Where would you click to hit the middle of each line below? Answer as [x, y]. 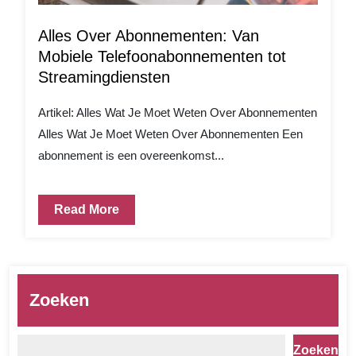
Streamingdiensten [104, 77]
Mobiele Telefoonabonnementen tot [162, 57]
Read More [87, 210]
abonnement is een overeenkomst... [131, 156]
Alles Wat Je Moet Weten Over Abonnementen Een [170, 134]
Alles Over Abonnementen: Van [149, 36]
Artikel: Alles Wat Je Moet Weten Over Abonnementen [178, 113]
